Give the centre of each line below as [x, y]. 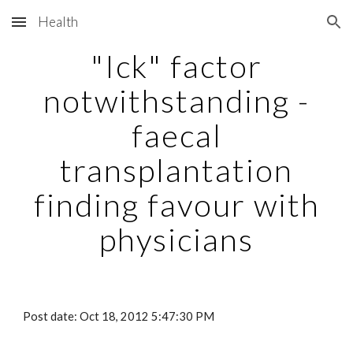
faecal [176, 136]
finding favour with [176, 205]
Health [58, 22]
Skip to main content [69, 29]
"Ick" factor [176, 66]
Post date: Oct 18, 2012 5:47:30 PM [119, 316]
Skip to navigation [291, 29]
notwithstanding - [176, 101]
